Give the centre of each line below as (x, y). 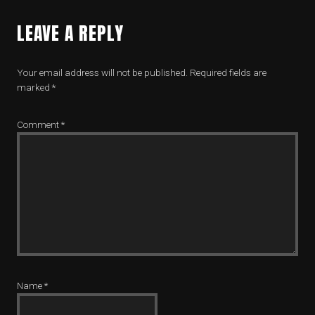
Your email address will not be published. (102, 72)
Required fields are (228, 72)
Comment (39, 124)
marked (34, 87)
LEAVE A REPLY (70, 33)
